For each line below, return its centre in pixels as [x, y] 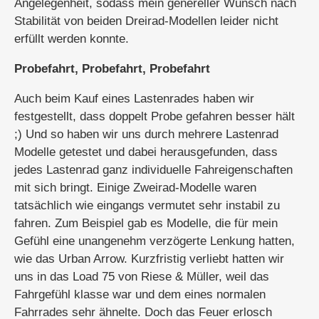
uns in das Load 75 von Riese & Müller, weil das [142, 277]
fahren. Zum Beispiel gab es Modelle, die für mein [146, 223]
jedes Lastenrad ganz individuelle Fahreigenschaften [153, 170]
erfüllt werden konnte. [72, 39]
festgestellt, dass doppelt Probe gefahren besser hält [155, 116]
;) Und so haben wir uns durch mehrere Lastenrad [146, 134]
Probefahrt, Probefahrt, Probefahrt [112, 69]
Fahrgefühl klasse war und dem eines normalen [140, 294]
